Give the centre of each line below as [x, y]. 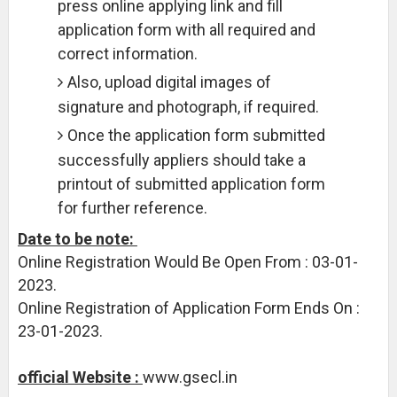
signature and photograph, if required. [188, 107]
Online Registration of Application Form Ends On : [188, 308]
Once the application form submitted [196, 135]
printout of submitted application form [191, 184]
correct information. [127, 54]
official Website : [80, 377]
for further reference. [132, 208]
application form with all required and [186, 30]
